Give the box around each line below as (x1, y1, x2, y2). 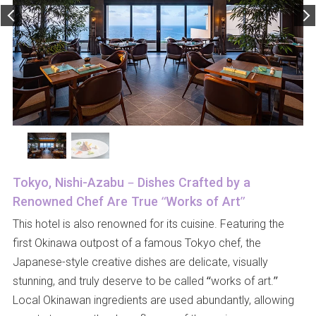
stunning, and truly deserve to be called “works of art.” (12, 273, 278, 289)
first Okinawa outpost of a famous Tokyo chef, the (12, 235, 261, 251)
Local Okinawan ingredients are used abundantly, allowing (12, 292, 294, 308)
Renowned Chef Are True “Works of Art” (12, 193, 245, 210)
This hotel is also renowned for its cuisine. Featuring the (12, 216, 284, 232)
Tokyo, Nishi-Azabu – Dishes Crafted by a (12, 174, 250, 191)
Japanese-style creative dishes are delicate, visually (12, 254, 268, 270)
